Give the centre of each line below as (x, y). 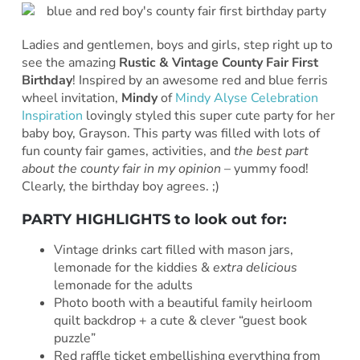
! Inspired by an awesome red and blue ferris (200, 81)
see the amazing (70, 63)
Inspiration (52, 116)
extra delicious (255, 268)
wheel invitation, (70, 98)
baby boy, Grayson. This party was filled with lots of (170, 134)
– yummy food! (264, 169)
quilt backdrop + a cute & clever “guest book (180, 321)
